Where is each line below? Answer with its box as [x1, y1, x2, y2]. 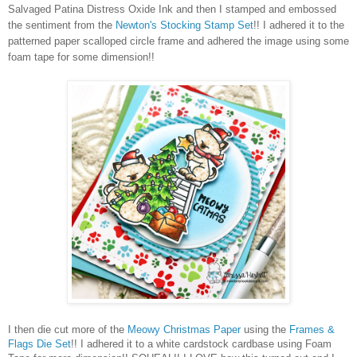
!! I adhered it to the [253, 19, 344, 32]
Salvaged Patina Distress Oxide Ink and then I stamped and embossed [8, 3, 336, 16]
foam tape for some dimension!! [8, 51, 158, 64]
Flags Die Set [8, 338, 71, 351]
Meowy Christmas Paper [127, 324, 244, 336]
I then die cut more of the [8, 324, 127, 336]
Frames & [289, 324, 335, 336]
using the [244, 324, 289, 336]
